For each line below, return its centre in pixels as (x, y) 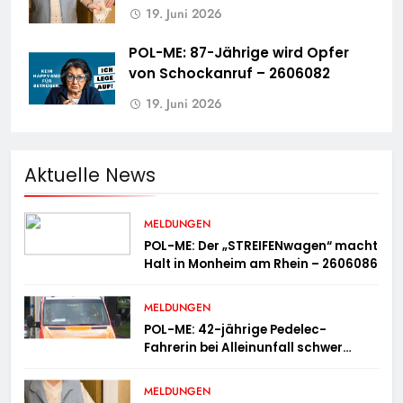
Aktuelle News (90, 175)
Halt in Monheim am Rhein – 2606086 (261, 264)
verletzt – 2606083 (203, 366)
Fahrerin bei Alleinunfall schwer (244, 348)
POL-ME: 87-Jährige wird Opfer (239, 53)
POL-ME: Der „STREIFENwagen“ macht (261, 246)
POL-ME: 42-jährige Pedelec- (236, 330)
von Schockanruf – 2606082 (229, 74)
